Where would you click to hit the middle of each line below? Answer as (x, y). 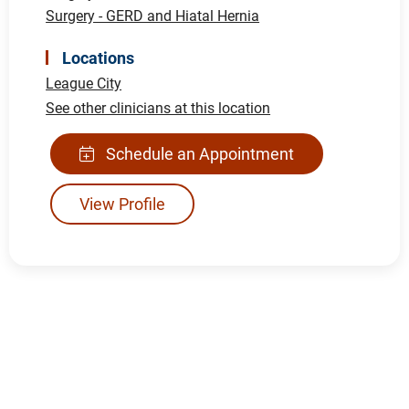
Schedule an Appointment (199, 153)
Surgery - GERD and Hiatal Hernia (153, 16)
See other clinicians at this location (158, 108)
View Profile (123, 204)
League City (84, 83)
